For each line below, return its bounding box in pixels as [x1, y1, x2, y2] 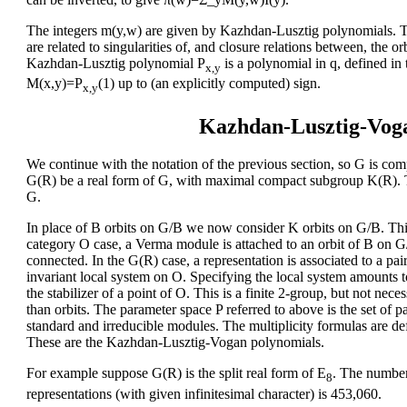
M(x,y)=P [26, 75, 83, 92]
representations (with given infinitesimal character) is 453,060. [26, 385, 382, 402]
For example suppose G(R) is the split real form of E [26, 365, 326, 382]
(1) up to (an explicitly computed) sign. [98, 75, 321, 92]
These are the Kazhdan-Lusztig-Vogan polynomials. [26, 334, 324, 351]
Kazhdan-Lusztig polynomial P [26, 55, 205, 72]
